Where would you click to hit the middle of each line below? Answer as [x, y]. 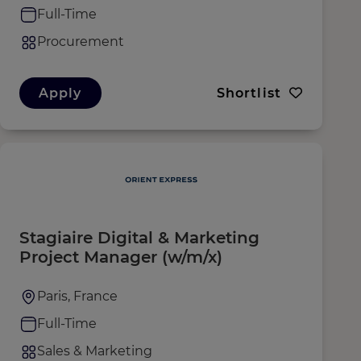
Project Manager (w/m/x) [121, 257]
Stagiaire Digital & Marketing [139, 238]
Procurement [81, 41]
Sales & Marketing [95, 351]
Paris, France [77, 296]
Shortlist [249, 93]
